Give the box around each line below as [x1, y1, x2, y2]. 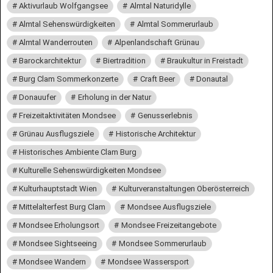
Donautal [196, 74, 228, 83]
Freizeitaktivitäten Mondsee [19, 110, 116, 120]
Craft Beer [140, 74, 175, 83]
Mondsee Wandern [19, 257, 87, 266]
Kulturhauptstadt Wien [19, 183, 97, 193]
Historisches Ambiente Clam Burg [19, 147, 137, 157]
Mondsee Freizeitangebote [121, 220, 216, 230]
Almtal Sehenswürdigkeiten [19, 19, 116, 29]
